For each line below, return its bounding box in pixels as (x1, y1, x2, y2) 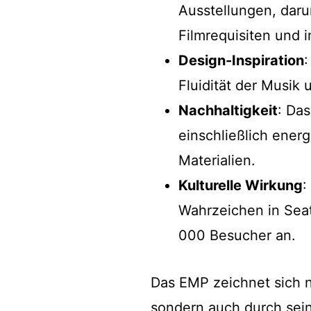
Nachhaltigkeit (178, 102, 278, 119)
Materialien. (178, 152, 255, 169)
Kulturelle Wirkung (178, 177, 303, 194)
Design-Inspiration (178, 52, 304, 69)
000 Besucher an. (178, 227, 296, 244)
